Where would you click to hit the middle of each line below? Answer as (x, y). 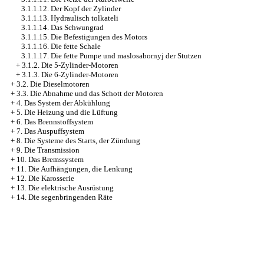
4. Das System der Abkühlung (63, 103)
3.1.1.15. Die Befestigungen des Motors (84, 37)
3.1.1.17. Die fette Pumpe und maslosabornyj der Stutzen (111, 56)
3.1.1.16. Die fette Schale (61, 46)
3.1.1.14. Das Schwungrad (62, 27)
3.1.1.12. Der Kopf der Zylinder (71, 9)
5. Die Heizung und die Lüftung (67, 112)
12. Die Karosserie (45, 178)
